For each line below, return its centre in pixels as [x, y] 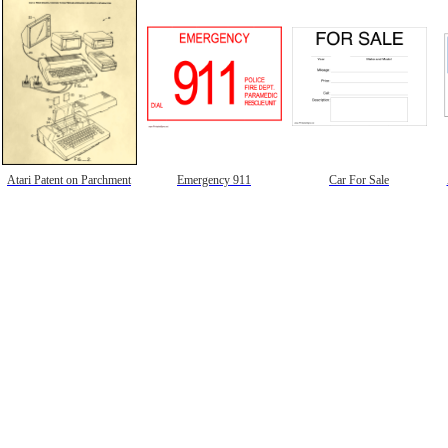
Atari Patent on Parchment [69, 180]
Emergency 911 [214, 180]
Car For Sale [359, 180]
